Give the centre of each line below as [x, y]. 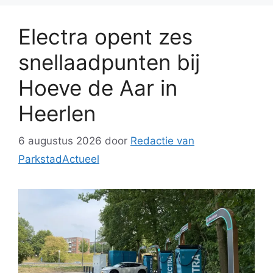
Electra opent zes [105, 37]
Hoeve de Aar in [98, 88]
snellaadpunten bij [109, 62]
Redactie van [162, 140]
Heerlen [57, 114]
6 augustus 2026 [60, 140]
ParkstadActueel [59, 159]
